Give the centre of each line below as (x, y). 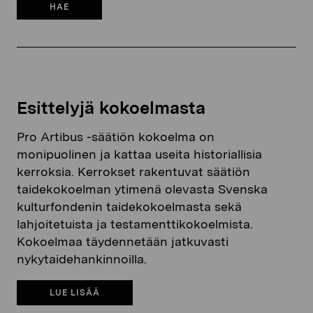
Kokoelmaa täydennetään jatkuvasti (123, 241)
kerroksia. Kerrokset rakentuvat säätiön (133, 172)
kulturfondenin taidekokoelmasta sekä (129, 206)
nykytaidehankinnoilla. (82, 259)
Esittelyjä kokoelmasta (111, 108)
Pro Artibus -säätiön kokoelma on (116, 137)
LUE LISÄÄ (75, 293)
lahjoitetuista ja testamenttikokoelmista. (135, 224)
